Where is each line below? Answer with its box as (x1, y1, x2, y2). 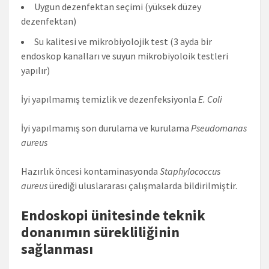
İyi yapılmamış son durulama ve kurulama (21, 121, 191, 134)
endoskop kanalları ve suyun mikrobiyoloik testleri (21, 49, 228, 62)
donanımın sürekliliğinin (21, 222, 180, 241)
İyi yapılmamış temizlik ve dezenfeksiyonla (21, 92, 198, 105)
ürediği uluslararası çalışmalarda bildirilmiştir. (47, 179, 237, 192)
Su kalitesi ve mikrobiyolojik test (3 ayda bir (34, 35, 212, 47)
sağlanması (21, 239, 93, 258)
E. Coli (198, 92, 222, 105)
